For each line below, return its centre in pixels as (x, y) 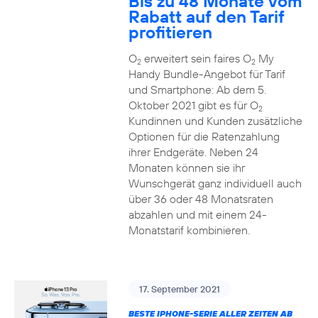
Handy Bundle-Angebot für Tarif (207, 74)
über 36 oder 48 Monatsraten (201, 199)
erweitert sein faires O (196, 58)
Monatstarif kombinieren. (189, 230)
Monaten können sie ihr (186, 168)
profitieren (170, 32)
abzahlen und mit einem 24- (197, 214)
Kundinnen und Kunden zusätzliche (215, 121)
